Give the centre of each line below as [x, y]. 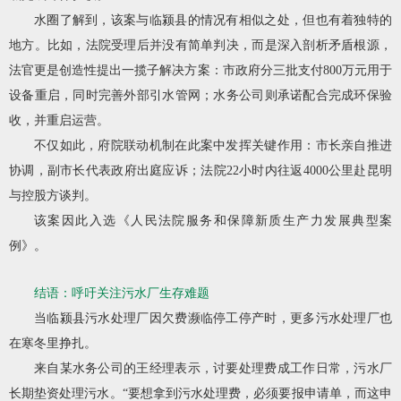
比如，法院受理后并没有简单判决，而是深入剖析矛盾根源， [220, 45]
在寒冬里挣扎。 [53, 343]
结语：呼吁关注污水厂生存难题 [122, 293]
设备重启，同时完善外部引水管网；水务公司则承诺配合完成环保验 [200, 95]
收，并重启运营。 [59, 120]
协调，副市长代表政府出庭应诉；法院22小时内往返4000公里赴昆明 [200, 170]
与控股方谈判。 [53, 195]
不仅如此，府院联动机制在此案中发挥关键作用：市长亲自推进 [213, 145]
